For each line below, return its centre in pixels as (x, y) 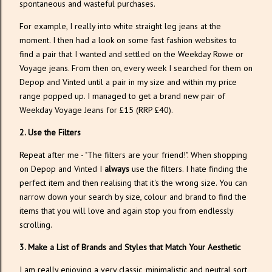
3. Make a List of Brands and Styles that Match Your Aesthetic (131, 247)
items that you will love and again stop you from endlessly (126, 211)
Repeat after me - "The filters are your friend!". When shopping (133, 155)
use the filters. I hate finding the (190, 169)
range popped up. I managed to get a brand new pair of (122, 96)
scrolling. (36, 225)
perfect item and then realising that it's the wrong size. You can (133, 183)
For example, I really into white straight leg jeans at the (120, 26)
